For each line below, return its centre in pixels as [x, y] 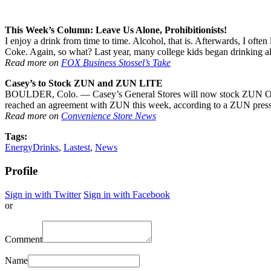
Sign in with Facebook [127, 194]
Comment [24, 239]
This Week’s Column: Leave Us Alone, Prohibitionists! [116, 30]
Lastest [77, 148]
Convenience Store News [109, 116]
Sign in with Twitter [43, 194]
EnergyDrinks [32, 148]
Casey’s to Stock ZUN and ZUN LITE [84, 83]
